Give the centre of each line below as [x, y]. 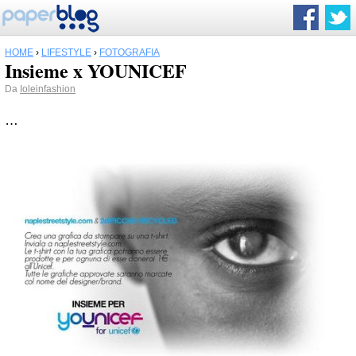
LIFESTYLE [66, 52]
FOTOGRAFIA [130, 52]
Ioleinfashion [48, 89]
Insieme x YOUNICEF [96, 70]
